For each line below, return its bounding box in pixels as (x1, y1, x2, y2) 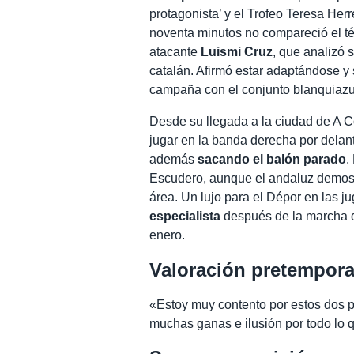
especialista (149, 209, 221, 223)
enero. (149, 228, 186, 242)
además (149, 152, 198, 166)
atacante (149, 44, 201, 58)
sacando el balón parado (198, 152, 347, 166)
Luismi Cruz (201, 44, 273, 58)
